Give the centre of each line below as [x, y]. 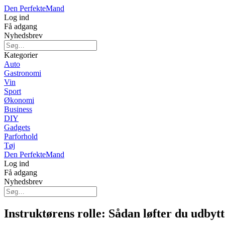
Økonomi [19, 100]
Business [18, 109]
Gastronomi [23, 73]
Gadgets [17, 127]
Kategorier [21, 55]
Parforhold [21, 136]
